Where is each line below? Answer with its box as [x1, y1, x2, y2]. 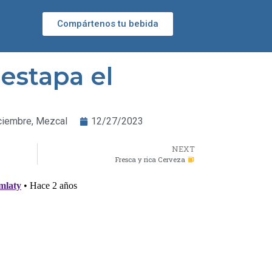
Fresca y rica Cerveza [115, 155, 188, 164]
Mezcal [36, 115, 67, 127]
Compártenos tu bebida [57, 18, 159, 29]
